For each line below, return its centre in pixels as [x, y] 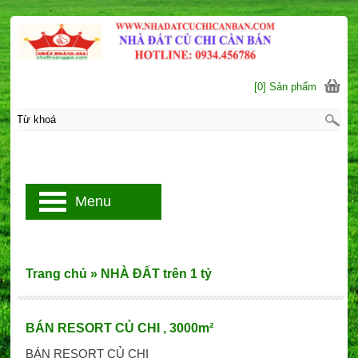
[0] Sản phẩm [286, 86]
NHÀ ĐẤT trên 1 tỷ [156, 274]
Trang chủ [56, 274]
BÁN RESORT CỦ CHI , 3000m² [119, 328]
